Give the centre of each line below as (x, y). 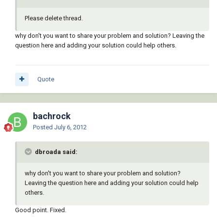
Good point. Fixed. (41, 210)
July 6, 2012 (70, 127)
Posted (44, 127)
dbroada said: (55, 152)
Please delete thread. (54, 18)
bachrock (52, 116)
